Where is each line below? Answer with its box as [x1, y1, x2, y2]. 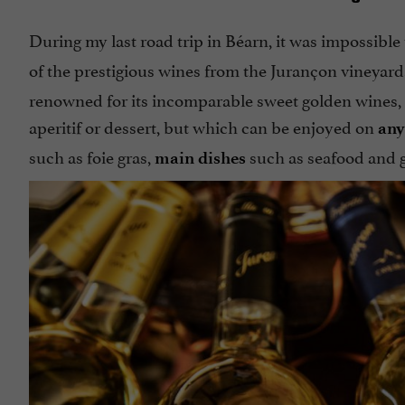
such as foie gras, [29, 142, 155, 168]
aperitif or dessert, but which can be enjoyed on [29, 112, 378, 138]
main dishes [155, 146, 246, 168]
